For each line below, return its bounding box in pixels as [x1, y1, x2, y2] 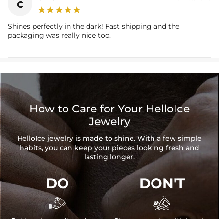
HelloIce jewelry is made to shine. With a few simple [17, 134, 202, 143]
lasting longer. [84, 153, 135, 162]
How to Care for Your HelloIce [29, 102, 190, 116]
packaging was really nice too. [8, 31, 111, 40]
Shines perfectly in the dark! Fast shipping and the [8, 22, 179, 31]
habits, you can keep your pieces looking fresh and [20, 143, 199, 153]
